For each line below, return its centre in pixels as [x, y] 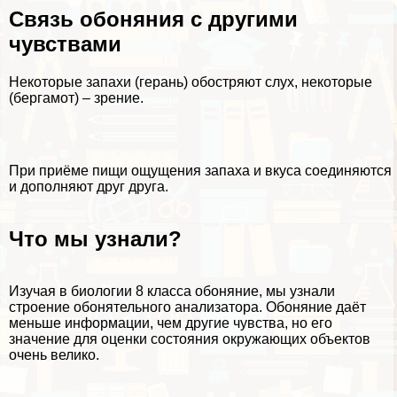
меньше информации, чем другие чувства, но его [171, 323]
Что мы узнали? [95, 238]
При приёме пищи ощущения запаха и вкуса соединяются [200, 171]
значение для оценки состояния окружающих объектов [190, 339]
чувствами [65, 44]
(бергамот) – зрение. [76, 98]
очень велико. [54, 354]
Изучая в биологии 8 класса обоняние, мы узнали [172, 291]
